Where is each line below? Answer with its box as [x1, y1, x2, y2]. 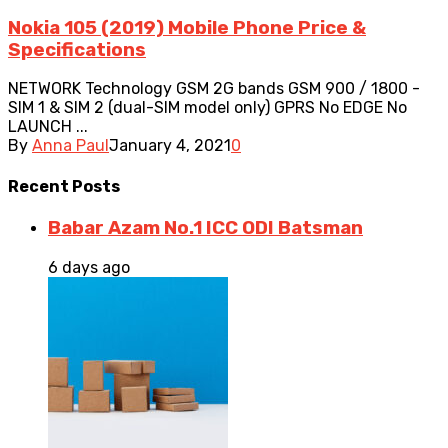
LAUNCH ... [8, 117, 88, 137]
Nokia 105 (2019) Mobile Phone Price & [8, 16, 366, 39]
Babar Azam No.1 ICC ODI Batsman [48, 216, 363, 239]
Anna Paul [32, 136, 109, 156]
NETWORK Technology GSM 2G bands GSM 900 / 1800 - [8, 79, 420, 99]
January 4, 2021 [109, 136, 231, 156]
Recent [8, 176, 72, 196]
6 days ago [48, 257, 130, 277]
